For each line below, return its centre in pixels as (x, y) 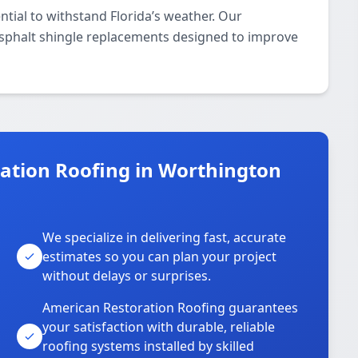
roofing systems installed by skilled (149, 346)
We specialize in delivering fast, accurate (165, 237)
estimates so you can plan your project (160, 257)
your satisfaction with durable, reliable (159, 327)
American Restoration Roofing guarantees (171, 308)
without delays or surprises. (127, 276)
